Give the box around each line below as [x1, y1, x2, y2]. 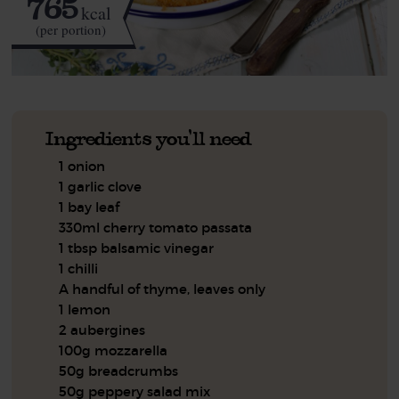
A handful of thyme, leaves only [59, 280, 266, 297]
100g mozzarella [59, 341, 168, 359]
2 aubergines [59, 321, 146, 338]
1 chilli [59, 259, 99, 277]
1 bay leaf [59, 198, 120, 216]
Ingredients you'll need [45, 125, 252, 151]
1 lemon [59, 300, 111, 318]
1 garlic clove [59, 177, 142, 195]
